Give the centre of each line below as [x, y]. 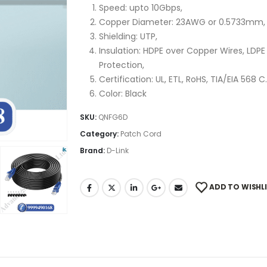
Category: [100, 134]
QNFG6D [113, 117]
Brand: [93, 151]
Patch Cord [141, 134]
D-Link [118, 151]
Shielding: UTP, [128, 37]
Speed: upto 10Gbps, [141, 8]
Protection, [122, 65]
